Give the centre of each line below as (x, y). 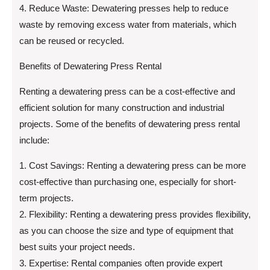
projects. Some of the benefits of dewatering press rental (130, 124)
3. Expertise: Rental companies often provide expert (121, 263)
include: (34, 140)
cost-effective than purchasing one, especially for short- (128, 182)
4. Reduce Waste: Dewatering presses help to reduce (124, 8)
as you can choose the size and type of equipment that (126, 231)
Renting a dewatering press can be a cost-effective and (127, 92)
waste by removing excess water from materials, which (128, 25)
